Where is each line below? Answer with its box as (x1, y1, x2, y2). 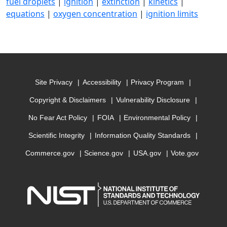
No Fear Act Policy (28, 113, 88, 122)
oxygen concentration (53, 8, 137, 19)
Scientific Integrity (28, 131, 85, 140)
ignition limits (146, 8, 198, 19)
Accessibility (82, 78, 121, 87)
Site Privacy (35, 78, 73, 87)
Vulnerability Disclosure (116, 96, 190, 104)
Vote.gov (171, 149, 199, 158)
